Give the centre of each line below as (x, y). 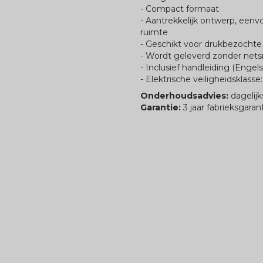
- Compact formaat (180, 9)
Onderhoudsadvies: (186, 96)
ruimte (154, 33)
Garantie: (162, 108)
